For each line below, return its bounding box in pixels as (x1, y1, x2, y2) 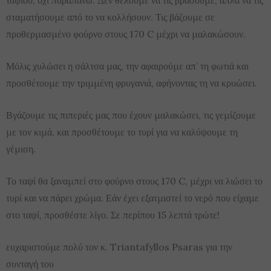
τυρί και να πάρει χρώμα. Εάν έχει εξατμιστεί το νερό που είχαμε (6, 191, 259, 204)
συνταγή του (6, 257, 54, 270)
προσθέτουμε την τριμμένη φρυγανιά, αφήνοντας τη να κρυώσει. (6, 76, 257, 89)
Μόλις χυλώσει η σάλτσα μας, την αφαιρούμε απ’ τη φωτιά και (6, 59, 249, 72)
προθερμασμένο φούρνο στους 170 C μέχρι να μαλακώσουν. (6, 27, 246, 40)
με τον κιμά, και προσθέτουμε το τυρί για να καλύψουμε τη (6, 125, 238, 138)
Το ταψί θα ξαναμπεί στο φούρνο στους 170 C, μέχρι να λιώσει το (6, 174, 263, 187)
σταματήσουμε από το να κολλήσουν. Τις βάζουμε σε (6, 10, 215, 23)
